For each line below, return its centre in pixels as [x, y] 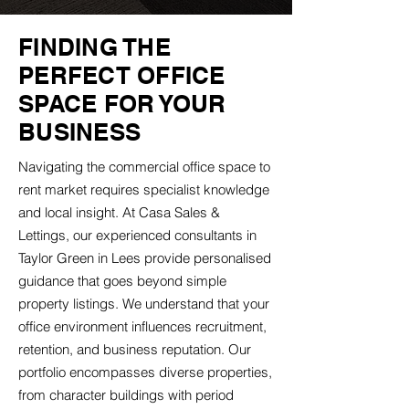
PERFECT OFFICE [122, 75]
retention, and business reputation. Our [135, 349]
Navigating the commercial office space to [144, 167]
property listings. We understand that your [144, 304]
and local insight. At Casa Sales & [119, 212]
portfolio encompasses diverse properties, [145, 372]
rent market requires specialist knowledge [144, 189]
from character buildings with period [126, 395]
